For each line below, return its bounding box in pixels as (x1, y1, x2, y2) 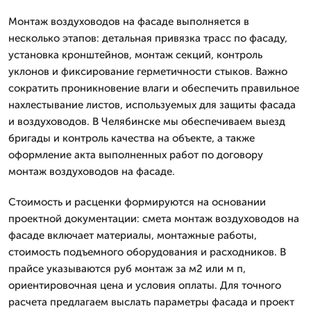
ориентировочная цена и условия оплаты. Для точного (8, 278, 281, 292)
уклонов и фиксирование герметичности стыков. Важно (8, 65, 287, 78)
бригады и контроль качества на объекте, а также (8, 131, 255, 144)
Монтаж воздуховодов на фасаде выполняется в (8, 15, 249, 28)
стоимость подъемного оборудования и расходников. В (8, 245, 286, 258)
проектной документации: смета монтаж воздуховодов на (8, 212, 299, 225)
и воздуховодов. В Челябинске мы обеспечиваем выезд (8, 115, 285, 128)
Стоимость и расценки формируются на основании (8, 195, 266, 208)
